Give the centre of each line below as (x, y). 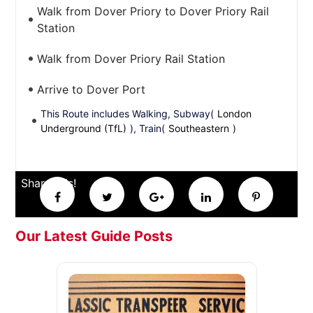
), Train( (148, 128)
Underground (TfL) (84, 128)
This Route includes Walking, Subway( (128, 114)
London (235, 114)
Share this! (49, 183)
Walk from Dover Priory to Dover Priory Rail (153, 11)
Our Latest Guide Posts (94, 236)
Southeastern (199, 128)
